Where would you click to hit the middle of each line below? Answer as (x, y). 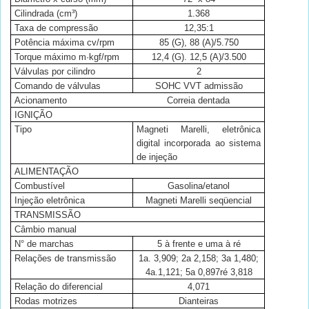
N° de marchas (44, 244)
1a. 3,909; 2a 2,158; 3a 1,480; (199, 259)
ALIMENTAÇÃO (46, 172)
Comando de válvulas (57, 86)
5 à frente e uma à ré (199, 244)
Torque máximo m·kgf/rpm (67, 57)
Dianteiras (199, 301)
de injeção (157, 157)
